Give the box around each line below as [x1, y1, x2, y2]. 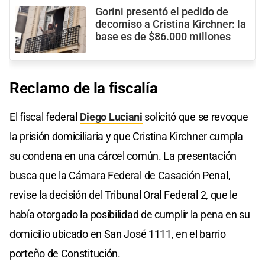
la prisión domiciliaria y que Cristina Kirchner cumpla [9, 130, 243, 143]
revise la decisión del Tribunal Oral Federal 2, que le [9, 188, 238, 201]
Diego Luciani [79, 110, 143, 123]
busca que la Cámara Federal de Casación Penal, [9, 169, 231, 182]
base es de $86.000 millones [95, 30, 231, 43]
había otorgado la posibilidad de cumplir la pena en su [9, 208, 250, 221]
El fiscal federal [9, 110, 80, 123]
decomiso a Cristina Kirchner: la [95, 18, 246, 30]
